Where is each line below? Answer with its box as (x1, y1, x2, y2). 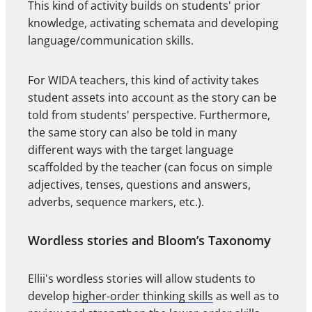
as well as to (213, 288, 279, 304)
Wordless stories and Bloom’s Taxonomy (28, 232, 271, 249)
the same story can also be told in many (28, 125, 237, 141)
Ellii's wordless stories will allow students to (28, 271, 256, 287)
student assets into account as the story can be (28, 90, 276, 106)
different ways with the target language (28, 142, 233, 158)
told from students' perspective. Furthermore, (28, 107, 270, 123)
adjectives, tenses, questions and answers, (28, 177, 251, 193)
